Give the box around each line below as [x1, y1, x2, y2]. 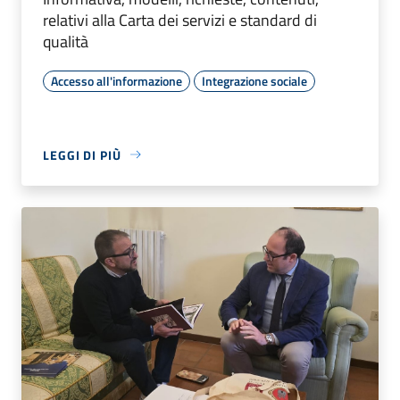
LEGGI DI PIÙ [43, 145, 121, 164]
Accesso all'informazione [51, 71, 182, 90]
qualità [43, 29, 88, 54]
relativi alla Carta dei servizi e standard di [43, 7, 317, 32]
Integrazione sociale [202, 71, 307, 90]
